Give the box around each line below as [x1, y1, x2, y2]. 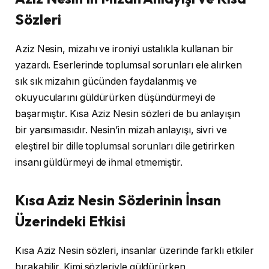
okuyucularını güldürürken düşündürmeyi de [15, 92, 216, 104]
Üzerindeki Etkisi [15, 212, 125, 231]
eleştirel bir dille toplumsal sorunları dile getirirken [15, 141, 235, 153]
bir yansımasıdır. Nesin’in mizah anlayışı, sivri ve [15, 124, 227, 136]
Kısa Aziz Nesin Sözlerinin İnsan [15, 191, 221, 210]
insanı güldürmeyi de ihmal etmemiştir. [15, 157, 183, 169]
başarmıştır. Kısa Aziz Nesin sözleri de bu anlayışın [15, 108, 240, 120]
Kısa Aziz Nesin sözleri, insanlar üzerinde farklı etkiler [15, 245, 254, 257]
